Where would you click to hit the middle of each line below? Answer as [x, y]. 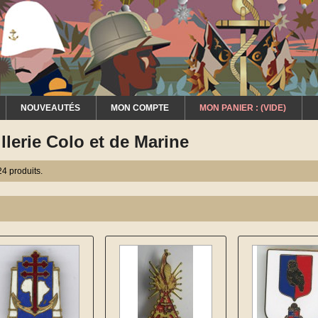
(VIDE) [273, 108]
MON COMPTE [140, 108]
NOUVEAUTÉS [50, 108]
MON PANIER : [230, 108]
